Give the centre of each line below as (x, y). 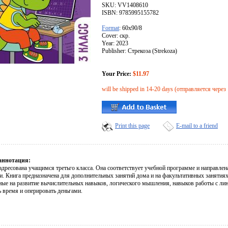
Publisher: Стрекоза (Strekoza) (139, 51)
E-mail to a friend (197, 126)
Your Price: (117, 74)
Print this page (132, 126)
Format (110, 28)
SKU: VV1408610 (125, 5)
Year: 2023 (115, 44)
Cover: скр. (116, 36)
